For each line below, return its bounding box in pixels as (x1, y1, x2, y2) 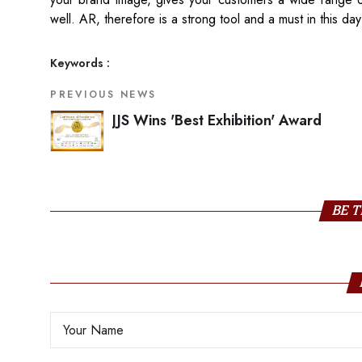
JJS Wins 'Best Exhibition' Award (112, 110, 322, 131)
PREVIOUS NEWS (50, 87, 157, 102)
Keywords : (50, 55, 110, 71)
